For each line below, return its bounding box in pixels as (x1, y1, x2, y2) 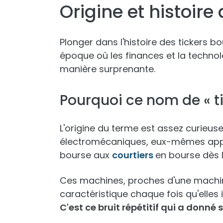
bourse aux (60, 149, 112, 161)
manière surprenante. (60, 63, 155, 75)
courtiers (112, 149, 155, 161)
